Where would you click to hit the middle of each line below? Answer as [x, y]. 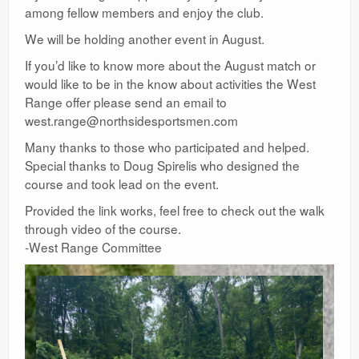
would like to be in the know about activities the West [170, 83]
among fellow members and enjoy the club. [144, 12]
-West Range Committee [93, 246]
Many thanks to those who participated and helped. [167, 146]
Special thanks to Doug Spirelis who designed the [162, 165]
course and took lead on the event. [122, 183]
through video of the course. [103, 228]
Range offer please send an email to [126, 101]
